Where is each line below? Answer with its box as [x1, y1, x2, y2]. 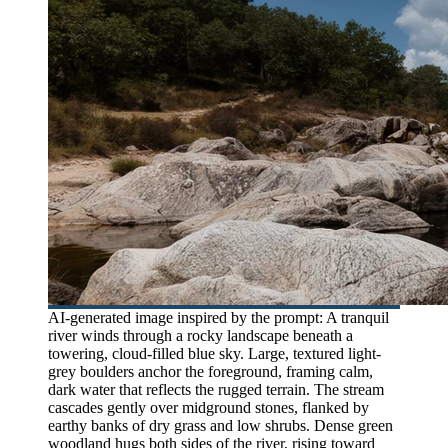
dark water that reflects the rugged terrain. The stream [48, 380, 384, 398]
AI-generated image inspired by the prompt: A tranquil [48, 308, 389, 326]
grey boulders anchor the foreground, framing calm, [48, 362, 373, 380]
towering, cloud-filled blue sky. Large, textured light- [48, 344, 381, 362]
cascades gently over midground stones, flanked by [48, 398, 369, 416]
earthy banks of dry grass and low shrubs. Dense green [48, 416, 393, 434]
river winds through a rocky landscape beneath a [48, 326, 353, 344]
